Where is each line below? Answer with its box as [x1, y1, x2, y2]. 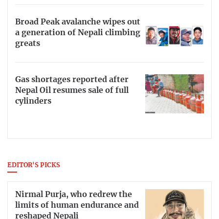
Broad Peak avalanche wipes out [15, 18, 140, 26]
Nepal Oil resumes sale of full [15, 86, 129, 94]
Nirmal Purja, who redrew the [15, 191, 132, 199]
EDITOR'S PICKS [7, 162, 60, 169]
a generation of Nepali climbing [15, 28, 140, 37]
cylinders [15, 97, 51, 105]
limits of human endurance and [15, 201, 139, 210]
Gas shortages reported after [15, 75, 129, 84]
